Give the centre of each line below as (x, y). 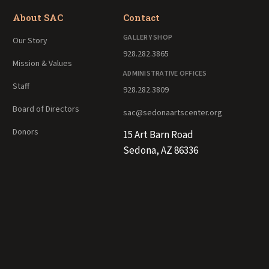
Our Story (30, 41)
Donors (26, 132)
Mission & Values (43, 63)
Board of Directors (46, 109)
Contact (142, 17)
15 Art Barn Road (159, 135)
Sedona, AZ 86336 (161, 150)
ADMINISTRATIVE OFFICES (165, 73)
